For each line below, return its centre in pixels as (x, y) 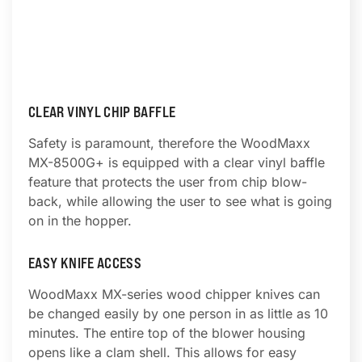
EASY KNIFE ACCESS (85, 263)
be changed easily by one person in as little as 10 (178, 314)
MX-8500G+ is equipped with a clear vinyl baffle (177, 162)
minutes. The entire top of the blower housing (167, 333)
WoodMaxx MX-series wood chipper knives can (174, 294)
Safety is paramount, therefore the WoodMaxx (169, 143)
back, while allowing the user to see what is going (180, 201)
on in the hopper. (80, 221)
